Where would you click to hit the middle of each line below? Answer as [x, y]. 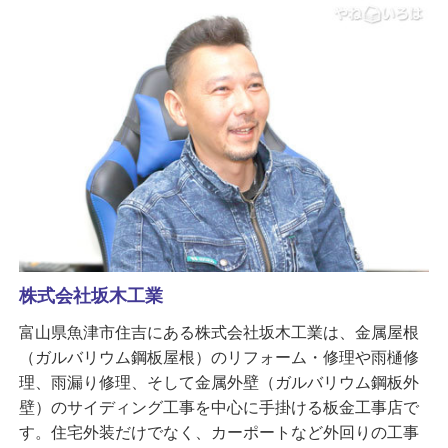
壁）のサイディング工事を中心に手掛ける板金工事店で [218, 407]
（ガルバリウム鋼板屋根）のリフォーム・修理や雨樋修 [218, 357]
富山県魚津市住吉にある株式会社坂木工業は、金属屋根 [218, 332]
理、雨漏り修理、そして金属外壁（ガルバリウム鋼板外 [218, 382]
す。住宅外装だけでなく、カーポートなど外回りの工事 [218, 432]
